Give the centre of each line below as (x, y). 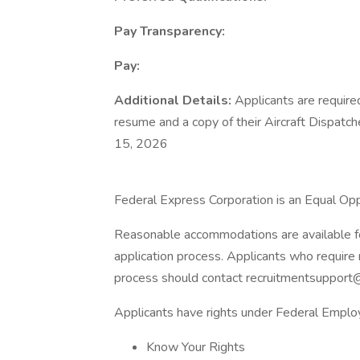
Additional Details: (174, 100)
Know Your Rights (196, 347)
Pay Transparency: (171, 31)
